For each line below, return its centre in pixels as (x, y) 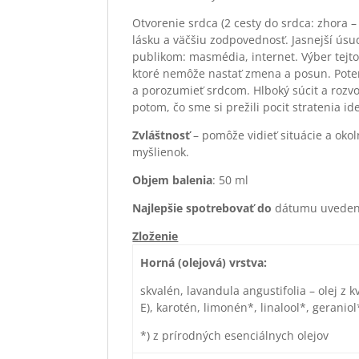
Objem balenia (173, 180)
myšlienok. (161, 152)
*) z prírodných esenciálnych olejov (234, 335)
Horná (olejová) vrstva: (203, 262)
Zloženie (155, 236)
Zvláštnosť (161, 135)
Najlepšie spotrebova (191, 208)
